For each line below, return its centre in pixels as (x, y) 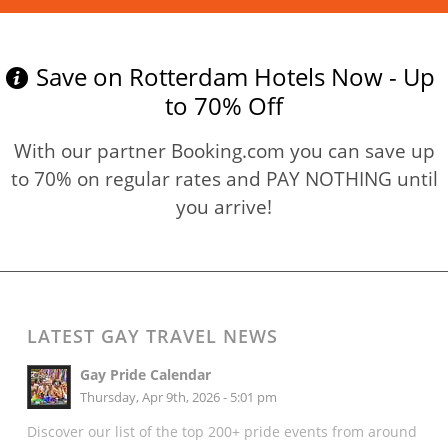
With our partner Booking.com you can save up (224, 150)
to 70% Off (224, 106)
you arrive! (224, 206)
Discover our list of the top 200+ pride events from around (221, 432)
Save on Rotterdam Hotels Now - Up (235, 77)
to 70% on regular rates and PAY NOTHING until (224, 178)
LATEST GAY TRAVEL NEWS (152, 335)
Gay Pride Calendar (145, 374)
